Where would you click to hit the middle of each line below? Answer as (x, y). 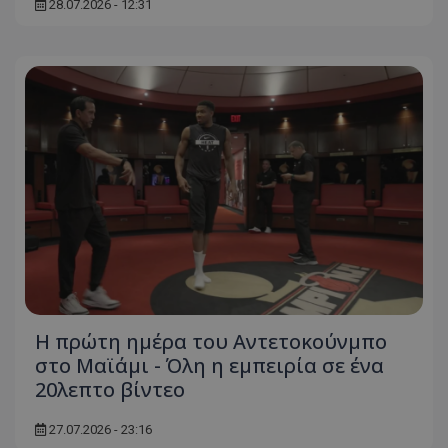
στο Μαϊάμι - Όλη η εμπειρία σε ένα (209, 365)
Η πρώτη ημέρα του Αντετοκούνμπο (211, 341)
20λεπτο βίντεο (110, 389)
